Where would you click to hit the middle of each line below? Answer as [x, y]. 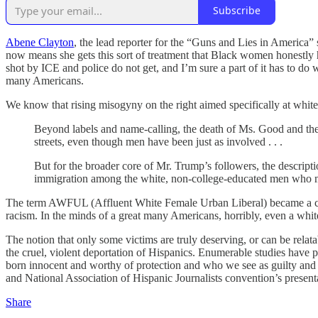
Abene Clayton [40, 42]
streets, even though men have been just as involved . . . [158, 141]
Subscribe [237, 11]
